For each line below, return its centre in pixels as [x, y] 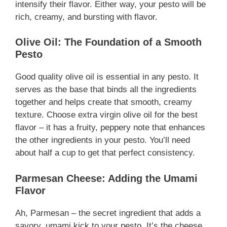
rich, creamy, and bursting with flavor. [86, 17]
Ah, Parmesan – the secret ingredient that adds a [108, 213]
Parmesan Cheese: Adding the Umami [106, 178]
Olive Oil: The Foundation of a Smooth [108, 42]
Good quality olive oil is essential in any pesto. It [107, 77]
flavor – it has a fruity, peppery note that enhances [110, 128]
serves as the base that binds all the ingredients [106, 90]
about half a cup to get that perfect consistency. [105, 153]
